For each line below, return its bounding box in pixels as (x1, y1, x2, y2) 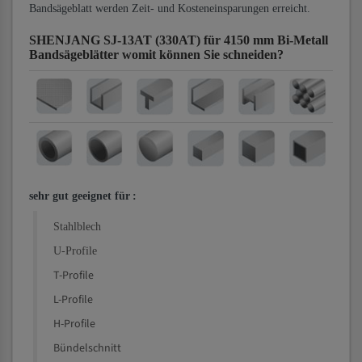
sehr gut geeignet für (29, 190, 130, 202)
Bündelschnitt (53, 340, 121, 356)
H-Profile (53, 316, 95, 332)
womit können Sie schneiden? (122, 48, 284, 61)
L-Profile (53, 292, 93, 308)
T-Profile (53, 267, 94, 284)
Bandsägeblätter (29, 48, 122, 61)
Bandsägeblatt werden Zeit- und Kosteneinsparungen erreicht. (29, 2, 310, 15)
